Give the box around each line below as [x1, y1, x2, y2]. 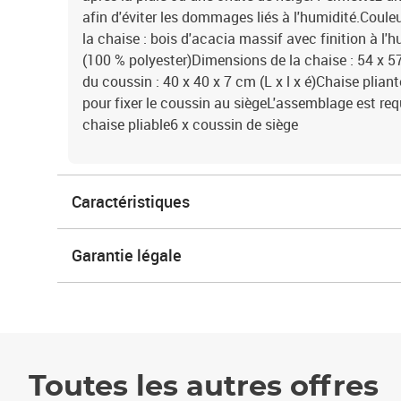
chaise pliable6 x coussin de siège [82, 115, 298, 134]
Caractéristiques [72, 191, 190, 212]
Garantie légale [72, 244, 182, 266]
